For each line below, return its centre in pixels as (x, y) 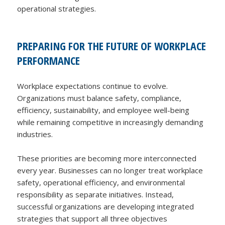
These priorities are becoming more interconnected (107, 158)
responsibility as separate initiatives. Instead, (96, 195)
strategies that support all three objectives (92, 219)
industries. (35, 134)
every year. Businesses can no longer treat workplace (110, 171)
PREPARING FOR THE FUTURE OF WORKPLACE (112, 46)
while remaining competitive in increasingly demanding (110, 122)
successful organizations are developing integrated (106, 207)
